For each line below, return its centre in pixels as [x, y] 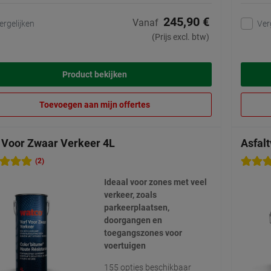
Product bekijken [95, 75]
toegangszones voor [143, 233]
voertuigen [125, 246]
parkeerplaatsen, [136, 208]
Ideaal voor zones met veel [155, 182]
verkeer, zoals [130, 195]
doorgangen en [133, 220]
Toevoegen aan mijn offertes [95, 105]
